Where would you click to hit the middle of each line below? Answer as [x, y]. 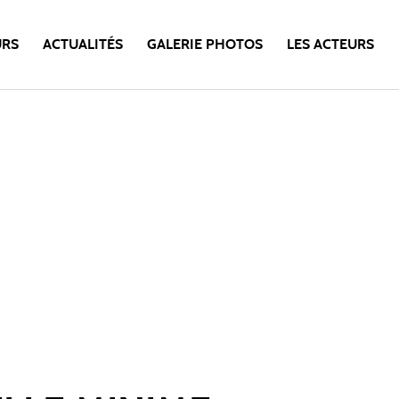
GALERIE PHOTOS [204, 45]
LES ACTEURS [330, 45]
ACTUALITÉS [82, 45]
